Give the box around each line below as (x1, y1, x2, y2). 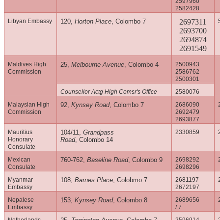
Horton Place (75, 18, 112, 26)
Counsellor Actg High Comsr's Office (60, 88, 158, 96)
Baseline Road (87, 156, 129, 164)
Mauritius (8, 129, 33, 136)
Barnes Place (75, 176, 113, 184)
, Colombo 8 (113, 196, 148, 204)
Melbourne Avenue (71, 61, 125, 69)
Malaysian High (8, 101, 50, 109)
